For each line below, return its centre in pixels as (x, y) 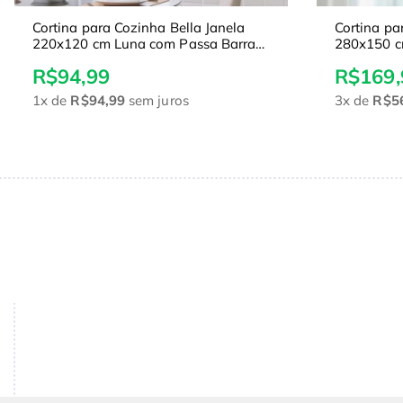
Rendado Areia (80, 60)
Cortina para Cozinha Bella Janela (139, 28)
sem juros (157, 101)
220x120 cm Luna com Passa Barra (144, 44)
